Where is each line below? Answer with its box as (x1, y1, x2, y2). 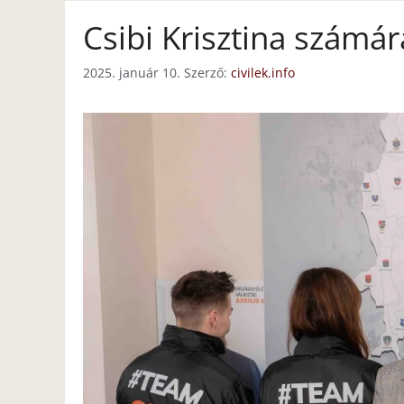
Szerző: (184, 64, 231, 82)
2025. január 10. (83, 64, 180, 82)
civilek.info (231, 64, 295, 82)
